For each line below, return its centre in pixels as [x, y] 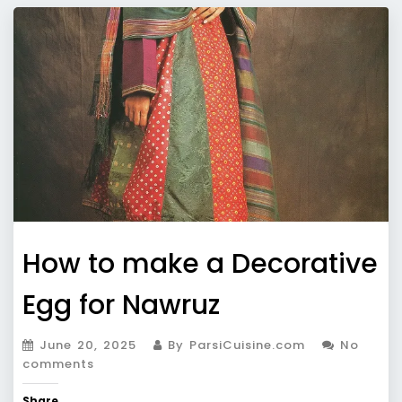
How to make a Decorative [200, 263]
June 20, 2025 [88, 345]
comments [58, 363]
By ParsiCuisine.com [234, 345]
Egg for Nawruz [121, 305]
